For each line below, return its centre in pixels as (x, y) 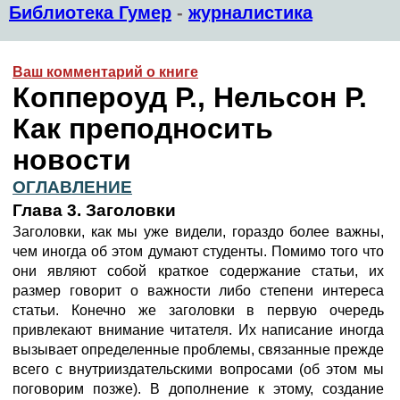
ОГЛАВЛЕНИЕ (72, 187)
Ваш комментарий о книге (105, 72)
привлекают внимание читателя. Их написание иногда (198, 330)
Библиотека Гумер (90, 12)
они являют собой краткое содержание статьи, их (198, 271)
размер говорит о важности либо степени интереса (198, 291)
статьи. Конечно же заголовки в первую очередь (198, 310)
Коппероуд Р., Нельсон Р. (190, 97)
